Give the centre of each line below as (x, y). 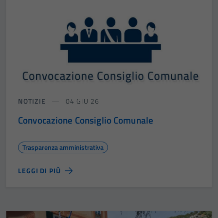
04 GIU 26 (81, 101)
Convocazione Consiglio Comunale (86, 120)
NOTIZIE (32, 101)
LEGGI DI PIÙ (39, 170)
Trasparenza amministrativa (63, 147)
